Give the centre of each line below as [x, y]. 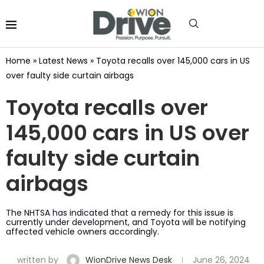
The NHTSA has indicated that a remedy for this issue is [120, 212]
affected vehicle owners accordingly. [82, 231]
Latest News [63, 60]
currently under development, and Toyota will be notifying [126, 222]
